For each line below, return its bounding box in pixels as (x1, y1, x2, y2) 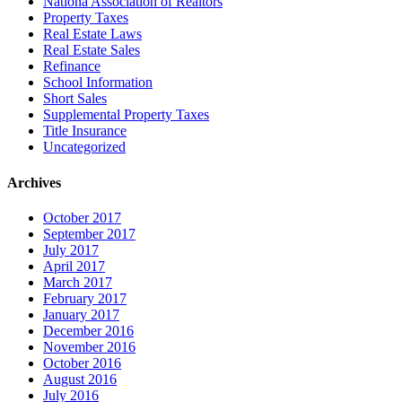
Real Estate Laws (43, 26, 142, 42)
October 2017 (43, 209, 121, 225)
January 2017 (43, 306, 119, 322)
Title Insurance (43, 123, 127, 139)
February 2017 (43, 290, 127, 306)
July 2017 (43, 241, 99, 258)
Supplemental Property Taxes (43, 107, 209, 123)
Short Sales (43, 91, 107, 107)
